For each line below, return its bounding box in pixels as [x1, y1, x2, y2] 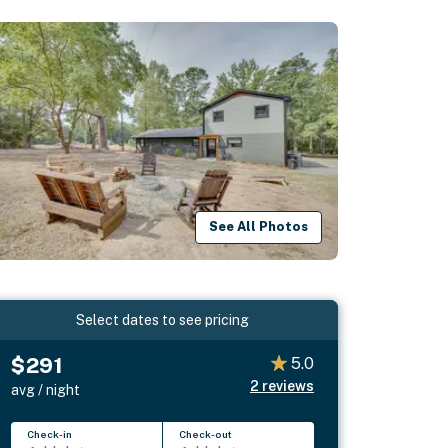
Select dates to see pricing [76, 311, 250, 328]
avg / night [11, 381, 81, 398]
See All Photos [209, 219, 309, 235]
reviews [261, 377, 314, 394]
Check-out [179, 427, 233, 440]
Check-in [27, 427, 73, 440]
